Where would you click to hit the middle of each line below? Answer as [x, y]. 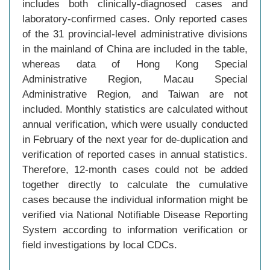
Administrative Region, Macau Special [135, 79]
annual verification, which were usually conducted [135, 124]
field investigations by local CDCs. [100, 245]
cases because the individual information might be [135, 200]
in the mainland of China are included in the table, [135, 49]
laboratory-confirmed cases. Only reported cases [135, 19]
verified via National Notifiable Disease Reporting [135, 215]
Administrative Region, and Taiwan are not [135, 94]
